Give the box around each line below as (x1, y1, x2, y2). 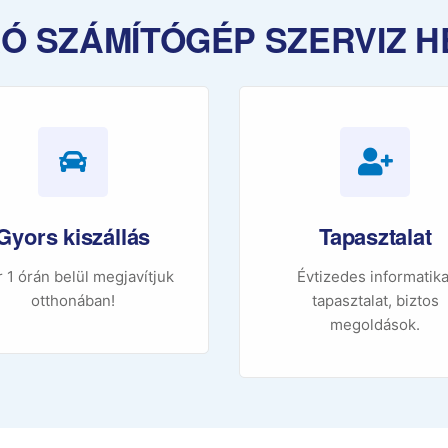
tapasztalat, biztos (311, 291, 439, 311)
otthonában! (30, 291, 115, 311)
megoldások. (330, 315, 421, 335)
